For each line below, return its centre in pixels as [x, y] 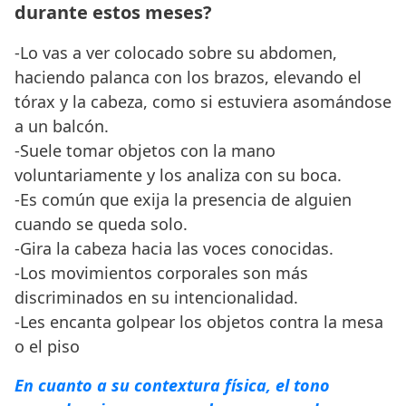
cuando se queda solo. [101, 223]
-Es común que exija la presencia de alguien [183, 199]
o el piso [47, 346]
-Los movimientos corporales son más [161, 272]
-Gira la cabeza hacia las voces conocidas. [174, 248]
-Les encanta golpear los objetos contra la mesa [199, 321]
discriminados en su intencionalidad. [156, 297]
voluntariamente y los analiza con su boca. [178, 174]
